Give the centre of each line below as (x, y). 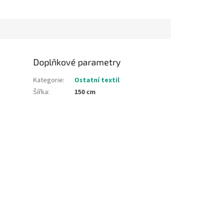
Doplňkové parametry (77, 62)
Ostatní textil (97, 81)
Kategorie (48, 81)
